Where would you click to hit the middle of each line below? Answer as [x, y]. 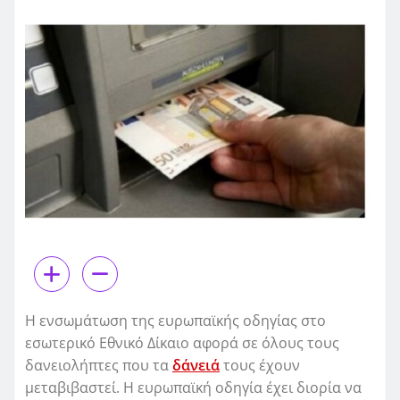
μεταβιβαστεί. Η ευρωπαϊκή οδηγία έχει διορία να [193, 388]
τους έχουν [260, 366]
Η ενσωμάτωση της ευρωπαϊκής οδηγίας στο [175, 321]
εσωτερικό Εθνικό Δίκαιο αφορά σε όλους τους [182, 343]
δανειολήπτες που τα [99, 366]
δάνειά [196, 366]
